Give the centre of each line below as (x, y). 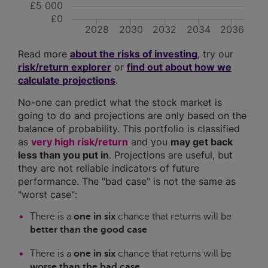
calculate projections (67, 80)
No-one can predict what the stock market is (120, 103)
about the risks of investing (134, 54)
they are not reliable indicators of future (109, 168)
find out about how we (179, 67)
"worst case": (48, 195)
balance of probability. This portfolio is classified (129, 129)
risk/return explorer (65, 67)
